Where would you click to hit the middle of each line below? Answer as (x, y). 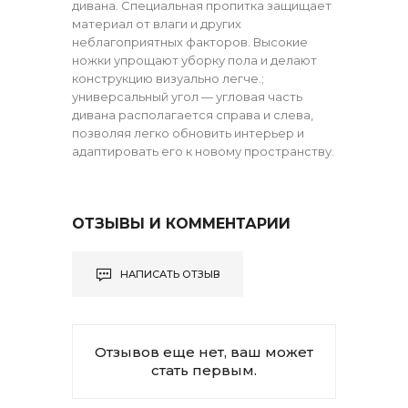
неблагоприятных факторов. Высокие (190, 41)
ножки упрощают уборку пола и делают (194, 60)
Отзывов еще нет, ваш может (204, 352)
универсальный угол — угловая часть (187, 96)
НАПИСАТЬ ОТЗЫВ (169, 274)
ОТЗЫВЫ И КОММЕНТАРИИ (181, 223)
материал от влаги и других (157, 23)
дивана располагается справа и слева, (193, 114)
